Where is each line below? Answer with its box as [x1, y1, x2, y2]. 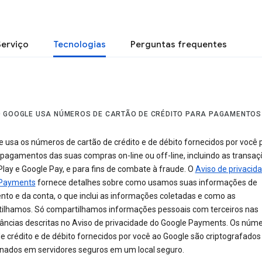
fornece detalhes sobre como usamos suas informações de [35, 178, 257, 188]
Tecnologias [53, 39, 106, 50]
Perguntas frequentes [130, 39, 227, 50]
